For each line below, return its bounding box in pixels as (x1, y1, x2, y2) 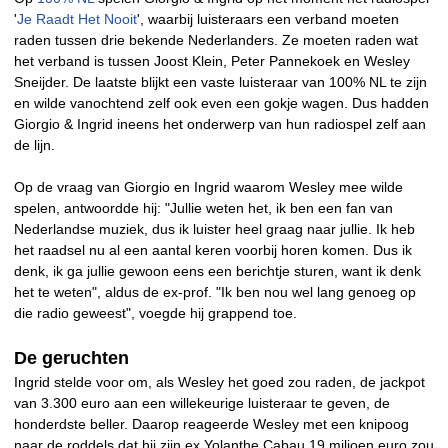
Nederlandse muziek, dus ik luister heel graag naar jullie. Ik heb (14, 221, 415, 238)
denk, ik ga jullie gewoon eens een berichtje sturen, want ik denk (14, 263, 421, 280)
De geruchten (14, 348, 129, 369)
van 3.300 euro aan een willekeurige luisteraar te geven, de (14, 395, 390, 412)
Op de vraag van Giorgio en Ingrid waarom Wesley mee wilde (14, 179, 403, 196)
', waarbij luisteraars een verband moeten (137, 11, 399, 28)
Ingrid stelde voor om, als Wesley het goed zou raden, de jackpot (14, 374, 425, 391)
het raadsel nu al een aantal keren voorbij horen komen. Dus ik (14, 242, 412, 259)
